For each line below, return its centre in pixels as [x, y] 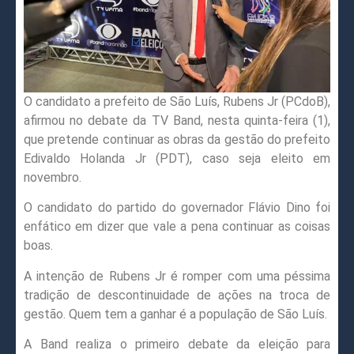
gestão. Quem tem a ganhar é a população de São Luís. [175, 314]
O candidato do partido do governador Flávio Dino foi [177, 208]
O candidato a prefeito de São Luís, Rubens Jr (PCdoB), [177, 101]
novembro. [53, 177]
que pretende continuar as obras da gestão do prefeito [177, 139]
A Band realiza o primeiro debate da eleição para [177, 345]
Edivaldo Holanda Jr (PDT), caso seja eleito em [177, 158]
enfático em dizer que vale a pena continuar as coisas [177, 227]
